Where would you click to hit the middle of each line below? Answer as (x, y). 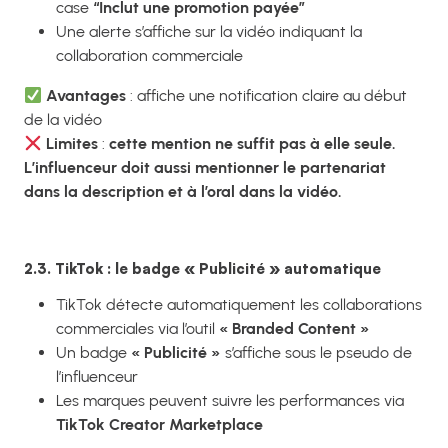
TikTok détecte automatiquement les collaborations (239, 305)
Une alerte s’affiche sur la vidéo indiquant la (209, 32)
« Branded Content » (294, 329)
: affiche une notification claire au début (267, 96)
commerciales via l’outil (137, 329)
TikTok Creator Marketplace (159, 425)
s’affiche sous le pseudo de (316, 353)
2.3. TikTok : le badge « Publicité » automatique (202, 269)
